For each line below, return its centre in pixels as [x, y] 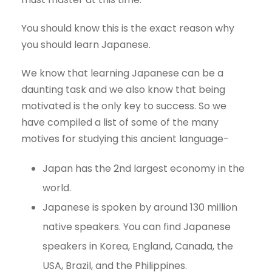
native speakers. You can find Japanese [137, 227]
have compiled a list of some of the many [120, 123]
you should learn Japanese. [86, 45]
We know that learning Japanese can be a [122, 73]
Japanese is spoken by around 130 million [140, 208]
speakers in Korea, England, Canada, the [138, 246]
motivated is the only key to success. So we [124, 106]
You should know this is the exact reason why [128, 29]
